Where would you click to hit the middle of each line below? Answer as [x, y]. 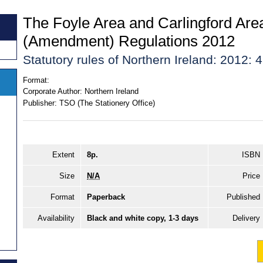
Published [243, 197]
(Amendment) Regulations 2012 [129, 41]
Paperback [106, 197]
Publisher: [40, 103]
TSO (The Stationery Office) [107, 103]
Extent [63, 155]
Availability [56, 218]
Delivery [246, 218]
